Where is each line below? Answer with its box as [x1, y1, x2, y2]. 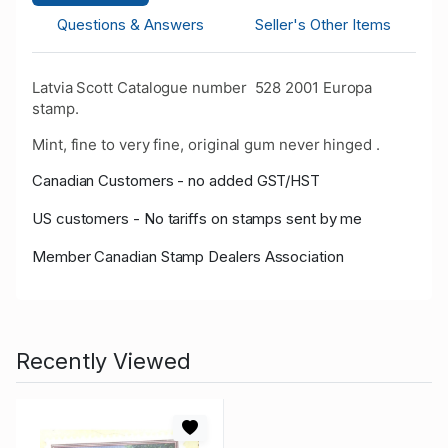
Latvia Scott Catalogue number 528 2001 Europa [32, 78, 373, 98]
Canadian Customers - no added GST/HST [32, 171, 321, 191]
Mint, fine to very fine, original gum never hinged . [32, 135, 380, 155]
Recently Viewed [16, 348, 191, 375]
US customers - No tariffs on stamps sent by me [32, 209, 363, 229]
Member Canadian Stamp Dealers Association [32, 247, 344, 267]
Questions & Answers [57, 15, 205, 35]
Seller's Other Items [254, 15, 391, 35]
